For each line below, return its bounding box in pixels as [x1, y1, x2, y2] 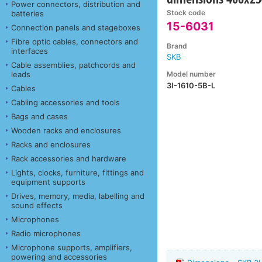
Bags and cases [11, 111, 68, 121]
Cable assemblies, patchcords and [11, 60, 136, 70]
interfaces [11, 46, 48, 56]
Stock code [167, 8, 206, 18]
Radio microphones [11, 228, 81, 238]
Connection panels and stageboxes [11, 22, 140, 32]
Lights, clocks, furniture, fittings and [11, 167, 144, 177]
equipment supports [11, 177, 85, 187]
